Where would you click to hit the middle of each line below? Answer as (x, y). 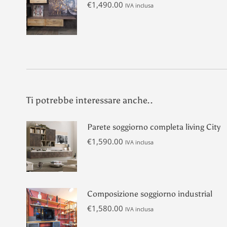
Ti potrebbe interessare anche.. (90, 100)
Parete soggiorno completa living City (154, 127)
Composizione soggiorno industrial (150, 194)
